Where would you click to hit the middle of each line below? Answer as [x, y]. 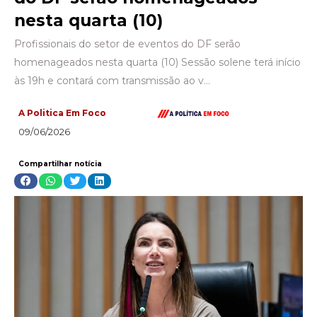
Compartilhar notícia [60, 164]
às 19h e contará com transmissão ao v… [112, 81]
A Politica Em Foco [62, 113]
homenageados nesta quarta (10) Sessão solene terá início [157, 62]
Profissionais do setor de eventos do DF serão [127, 44]
